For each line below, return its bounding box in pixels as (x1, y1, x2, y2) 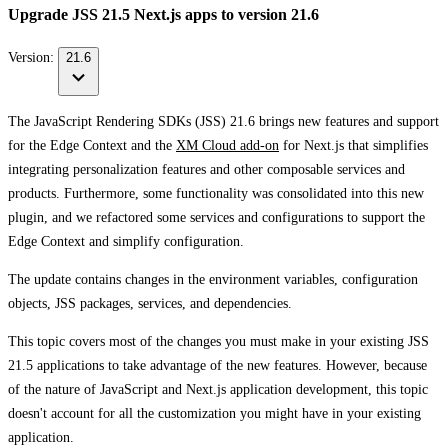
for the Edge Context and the (8, 137, 176, 153)
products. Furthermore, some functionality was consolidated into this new (8, 185, 424, 201)
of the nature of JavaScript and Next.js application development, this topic (8, 381, 428, 397)
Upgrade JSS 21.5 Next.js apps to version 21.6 (8, 5, 319, 25)
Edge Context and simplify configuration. (8, 233, 244, 249)
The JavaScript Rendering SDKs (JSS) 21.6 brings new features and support (8, 113, 439, 129)
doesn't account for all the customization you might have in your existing (8, 405, 421, 421)
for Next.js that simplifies (279, 137, 428, 153)
